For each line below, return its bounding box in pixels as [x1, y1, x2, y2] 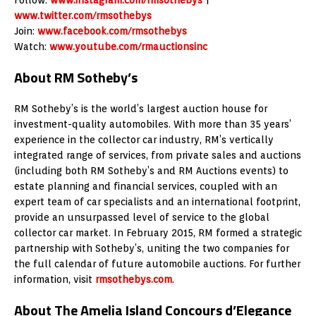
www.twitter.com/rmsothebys [14, 9, 152, 21]
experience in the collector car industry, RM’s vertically [14, 133, 274, 145]
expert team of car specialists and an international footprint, [14, 195, 300, 207]
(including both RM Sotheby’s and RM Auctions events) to [14, 164, 288, 176]
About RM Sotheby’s [14, 66, 138, 88]
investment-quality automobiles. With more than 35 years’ [14, 118, 291, 130]
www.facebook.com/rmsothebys [37, 25, 187, 37]
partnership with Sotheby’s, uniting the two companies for [14, 242, 289, 254]
